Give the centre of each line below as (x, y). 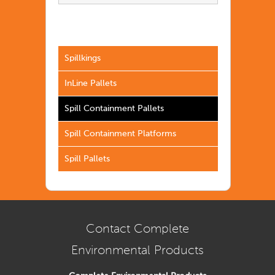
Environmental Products (137, 250)
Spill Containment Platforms (120, 134)
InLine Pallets (91, 83)
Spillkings (83, 58)
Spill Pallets (87, 159)
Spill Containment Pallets (114, 108)
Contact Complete (137, 229)
